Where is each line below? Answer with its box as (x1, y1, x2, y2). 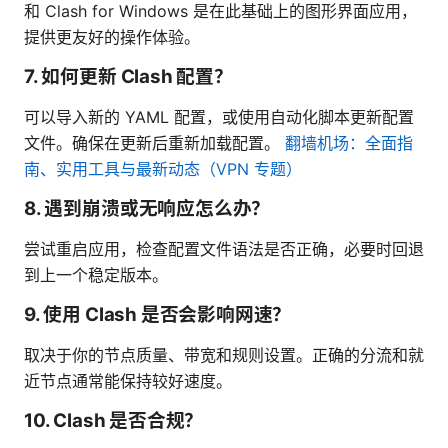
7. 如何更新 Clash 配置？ (24, 64, 233, 88)
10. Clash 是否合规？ (24, 408, 204, 432)
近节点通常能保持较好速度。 (24, 370, 232, 391)
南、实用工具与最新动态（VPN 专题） (24, 158, 302, 179)
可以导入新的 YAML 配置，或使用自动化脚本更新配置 (24, 106, 414, 127)
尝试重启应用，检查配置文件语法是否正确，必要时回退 (24, 238, 424, 259)
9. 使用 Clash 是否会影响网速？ (24, 302, 292, 326)
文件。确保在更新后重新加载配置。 (24, 132, 285, 153)
